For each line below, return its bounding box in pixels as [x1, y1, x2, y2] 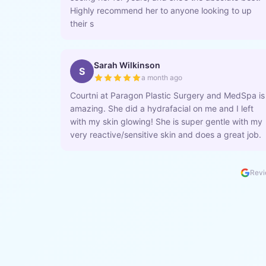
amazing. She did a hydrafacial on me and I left [70, 103, 254, 113]
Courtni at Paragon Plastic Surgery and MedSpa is [70, 90, 265, 100]
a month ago [141, 73, 182, 82]
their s [70, 18, 94, 28]
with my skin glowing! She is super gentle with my [70, 116, 262, 126]
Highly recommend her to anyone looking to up [70, 5, 252, 15]
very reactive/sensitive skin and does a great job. [70, 129, 261, 140]
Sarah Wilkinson [94, 60, 160, 70]
